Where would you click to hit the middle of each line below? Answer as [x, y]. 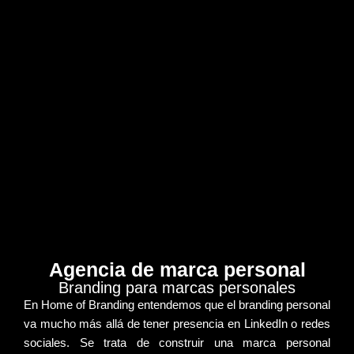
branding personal [284, 305]
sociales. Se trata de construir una [134, 343]
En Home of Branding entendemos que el [131, 305]
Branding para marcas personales [177, 288]
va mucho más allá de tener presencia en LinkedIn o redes [177, 324]
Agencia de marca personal [177, 269]
